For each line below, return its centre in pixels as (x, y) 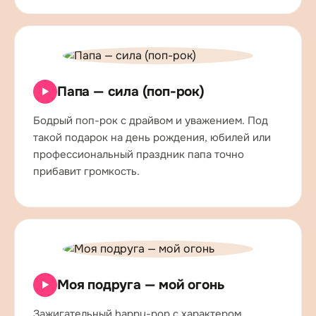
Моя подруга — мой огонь (141, 285)
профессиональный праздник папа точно (139, 154)
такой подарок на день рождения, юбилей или (152, 138)
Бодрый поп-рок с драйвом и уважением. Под (151, 121)
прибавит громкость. (86, 171)
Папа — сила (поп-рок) (131, 92)
